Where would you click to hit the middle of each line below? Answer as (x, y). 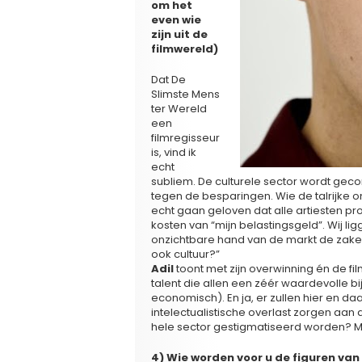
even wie (176, 19)
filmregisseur (185, 137)
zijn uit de (179, 34)
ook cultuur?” (185, 254)
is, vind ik (174, 152)
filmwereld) (185, 48)
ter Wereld (179, 108)
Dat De (168, 79)
